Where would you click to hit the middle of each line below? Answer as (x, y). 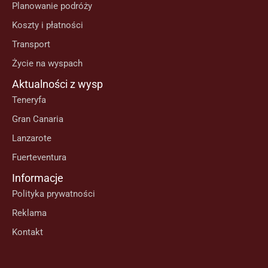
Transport (31, 44)
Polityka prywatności (54, 194)
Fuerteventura (39, 157)
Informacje (38, 178)
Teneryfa (29, 100)
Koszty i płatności (48, 25)
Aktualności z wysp (57, 84)
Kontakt (28, 232)
